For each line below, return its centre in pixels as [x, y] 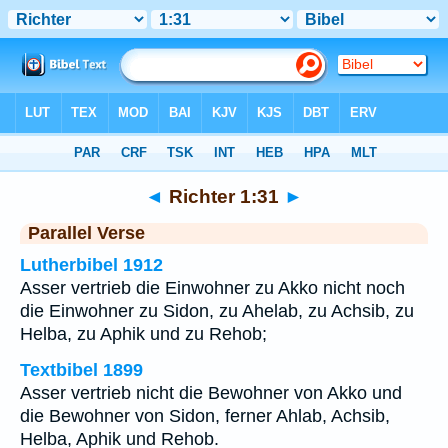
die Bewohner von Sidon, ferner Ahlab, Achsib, [205, 416]
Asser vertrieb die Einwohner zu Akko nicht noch [212, 288]
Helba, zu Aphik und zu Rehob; [143, 334]
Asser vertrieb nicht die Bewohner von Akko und [211, 393]
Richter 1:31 [224, 196]
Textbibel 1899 [81, 370]
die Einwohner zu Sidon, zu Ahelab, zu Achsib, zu [217, 311]
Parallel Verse [86, 233]
